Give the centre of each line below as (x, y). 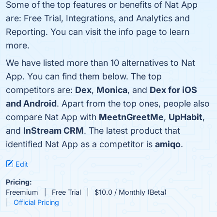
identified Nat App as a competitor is (80, 144)
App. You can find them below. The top (84, 76)
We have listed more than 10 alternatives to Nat (101, 63)
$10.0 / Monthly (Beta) (131, 192)
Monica (112, 90)
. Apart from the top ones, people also (133, 103)
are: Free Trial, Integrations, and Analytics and (98, 18)
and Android (31, 103)
